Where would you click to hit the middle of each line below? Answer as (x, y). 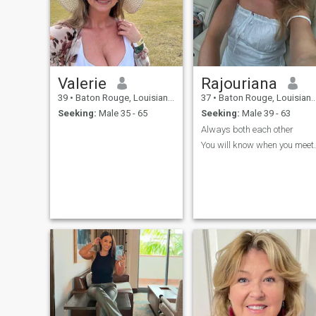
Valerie (82, 83)
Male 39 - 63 (265, 114)
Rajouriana (239, 83)
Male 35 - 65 (122, 114)
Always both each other (247, 129)
